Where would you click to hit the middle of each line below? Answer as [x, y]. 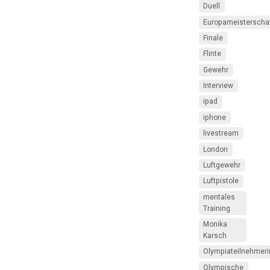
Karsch [215, 236]
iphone [215, 117]
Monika [215, 224]
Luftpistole [221, 181]
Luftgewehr [222, 165]
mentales [219, 197]
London [216, 149]
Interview [218, 86]
